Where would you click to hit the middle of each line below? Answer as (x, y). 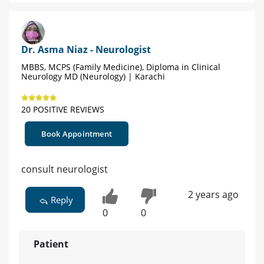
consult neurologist (65, 169)
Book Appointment (77, 134)
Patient (51, 244)
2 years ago (213, 195)
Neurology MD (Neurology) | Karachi (93, 77)
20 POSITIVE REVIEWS (63, 110)
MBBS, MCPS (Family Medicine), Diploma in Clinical (121, 67)
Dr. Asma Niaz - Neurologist (86, 50)
